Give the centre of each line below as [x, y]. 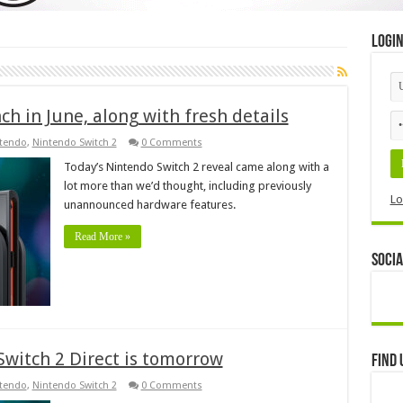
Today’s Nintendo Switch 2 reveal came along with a [196, 166]
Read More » [102, 236]
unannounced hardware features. [149, 204]
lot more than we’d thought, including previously [187, 185]
